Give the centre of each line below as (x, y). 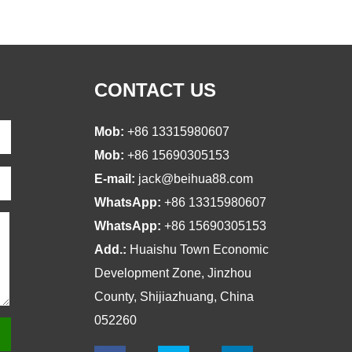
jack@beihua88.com (196, 179)
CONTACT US (155, 90)
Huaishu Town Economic (199, 249)
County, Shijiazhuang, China (174, 297)
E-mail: (116, 179)
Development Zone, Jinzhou (173, 273)
